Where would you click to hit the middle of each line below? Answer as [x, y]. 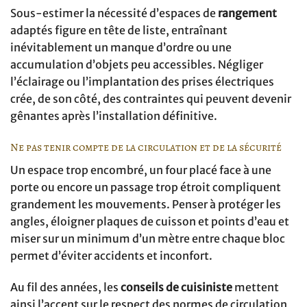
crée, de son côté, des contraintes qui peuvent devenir [151, 99]
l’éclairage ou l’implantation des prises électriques [142, 82]
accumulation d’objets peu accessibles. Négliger [137, 65]
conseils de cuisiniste [176, 287]
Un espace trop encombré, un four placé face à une [141, 170]
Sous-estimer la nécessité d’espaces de [114, 13]
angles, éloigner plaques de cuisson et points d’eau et [150, 222]
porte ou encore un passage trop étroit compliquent [146, 187]
